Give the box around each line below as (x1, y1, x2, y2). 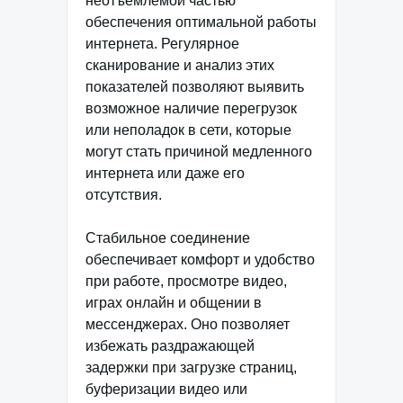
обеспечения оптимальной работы (85, 14, 317, 31)
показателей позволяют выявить (85, 79, 304, 95)
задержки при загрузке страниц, (85, 360, 297, 376)
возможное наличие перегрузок (85, 101, 297, 117)
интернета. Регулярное (85, 36, 239, 52)
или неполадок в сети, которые (85, 122, 291, 139)
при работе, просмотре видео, (85, 273, 287, 290)
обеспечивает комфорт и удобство (85, 252, 315, 268)
